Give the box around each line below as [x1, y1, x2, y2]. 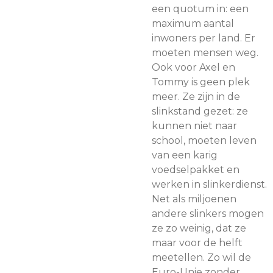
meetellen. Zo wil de [152, 252, 251, 263]
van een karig [152, 149, 218, 161]
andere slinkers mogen [152, 208, 264, 219]
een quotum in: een [152, 3, 249, 15]
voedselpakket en [152, 164, 239, 175]
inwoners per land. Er [152, 32, 255, 44]
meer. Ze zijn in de [152, 91, 240, 102]
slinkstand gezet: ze [152, 105, 248, 117]
